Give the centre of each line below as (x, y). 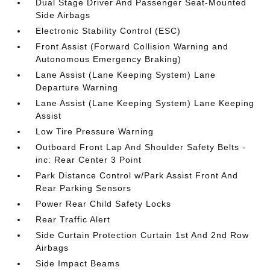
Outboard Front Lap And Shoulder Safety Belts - (141, 147)
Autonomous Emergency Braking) (109, 59)
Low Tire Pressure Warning (95, 131)
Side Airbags (63, 15)
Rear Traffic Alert (73, 219)
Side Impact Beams (78, 263)
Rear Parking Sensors (84, 188)
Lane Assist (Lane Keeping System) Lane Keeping (145, 103)
